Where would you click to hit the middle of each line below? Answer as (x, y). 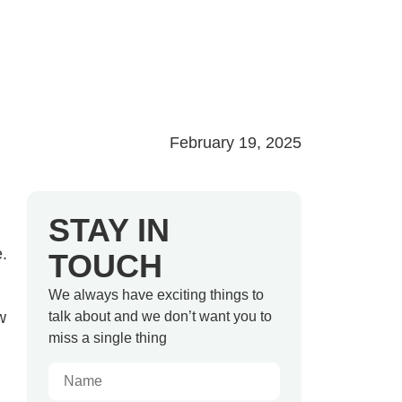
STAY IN (109, 231)
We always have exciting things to (157, 295)
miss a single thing (108, 338)
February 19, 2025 (236, 143)
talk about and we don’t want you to (161, 317)
